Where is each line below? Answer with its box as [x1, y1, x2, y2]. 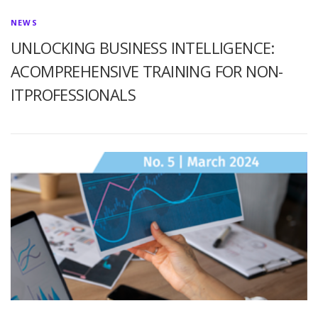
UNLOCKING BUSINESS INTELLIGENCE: [11, 37, 275, 59]
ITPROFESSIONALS [11, 84, 136, 106]
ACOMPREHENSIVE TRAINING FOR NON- [11, 60, 283, 82]
